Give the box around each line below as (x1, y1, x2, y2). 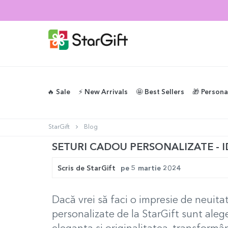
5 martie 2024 (131, 165, 181, 172)
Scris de (58, 165, 87, 172)
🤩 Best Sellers (136, 89, 184, 96)
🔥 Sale (47, 89, 70, 96)
